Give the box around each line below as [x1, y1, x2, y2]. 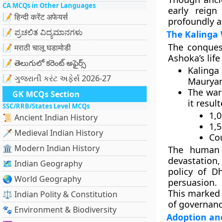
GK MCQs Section [12, 89, 80, 100]
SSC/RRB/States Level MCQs [2, 102, 90, 111]
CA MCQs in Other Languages [2, 1, 96, 10]
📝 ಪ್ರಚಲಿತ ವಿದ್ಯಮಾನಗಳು [2, 27, 83, 38]
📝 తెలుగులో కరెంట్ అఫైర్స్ [2, 57, 86, 68]
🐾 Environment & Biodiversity [2, 204, 116, 215]
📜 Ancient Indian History [2, 112, 98, 123]
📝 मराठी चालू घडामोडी [2, 42, 71, 53]
